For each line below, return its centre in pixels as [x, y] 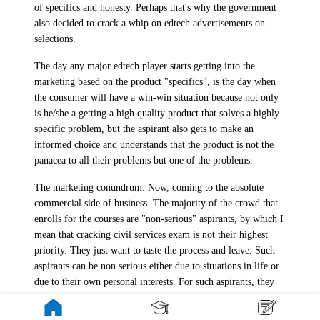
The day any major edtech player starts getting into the [145, 66]
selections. [56, 39]
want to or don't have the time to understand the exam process [159, 313]
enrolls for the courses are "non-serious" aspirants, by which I [159, 219]
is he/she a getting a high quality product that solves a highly [157, 113]
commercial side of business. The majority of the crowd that [156, 203]
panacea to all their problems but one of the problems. [144, 160]
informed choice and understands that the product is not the [154, 144]
